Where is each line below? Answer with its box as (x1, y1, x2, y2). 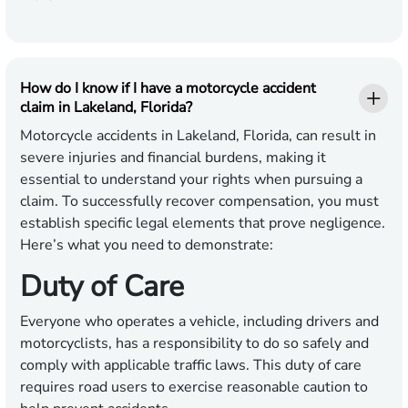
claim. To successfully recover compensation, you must (20, 191, 379, 212)
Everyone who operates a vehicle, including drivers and (20, 311, 379, 332)
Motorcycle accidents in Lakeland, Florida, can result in (20, 126, 376, 147)
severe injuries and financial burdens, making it (20, 148, 326, 168)
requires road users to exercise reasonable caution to (20, 377, 368, 398)
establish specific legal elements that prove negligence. (20, 213, 385, 234)
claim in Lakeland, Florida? (20, 97, 192, 118)
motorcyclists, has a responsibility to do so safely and (20, 333, 369, 354)
